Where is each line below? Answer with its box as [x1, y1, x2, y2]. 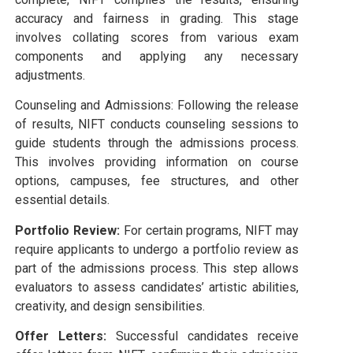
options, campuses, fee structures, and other [15, 173, 299, 189]
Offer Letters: [15, 328, 106, 344]
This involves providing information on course [15, 154, 299, 170]
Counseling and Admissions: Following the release [15, 98, 299, 113]
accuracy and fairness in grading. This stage [15, 10, 299, 26]
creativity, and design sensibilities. [15, 298, 205, 314]
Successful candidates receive [106, 328, 299, 344]
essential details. [15, 192, 110, 208]
